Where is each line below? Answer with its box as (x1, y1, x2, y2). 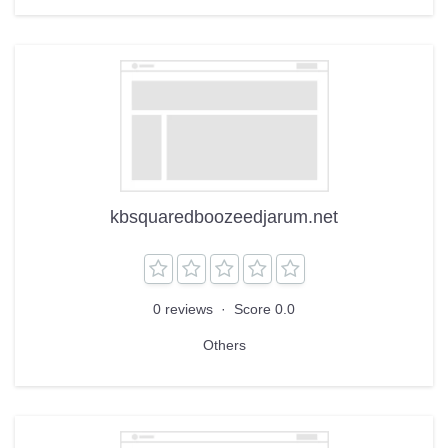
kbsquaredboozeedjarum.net (110, 206, 338, 227)
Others (202, 336, 246, 353)
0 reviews (153, 300, 217, 317)
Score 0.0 (234, 300, 295, 317)
